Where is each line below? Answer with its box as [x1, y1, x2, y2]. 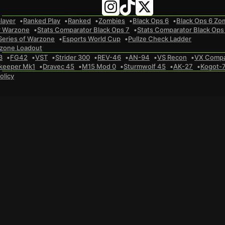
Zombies [98, 17, 125, 25]
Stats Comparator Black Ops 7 [37, 26, 130, 34]
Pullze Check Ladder [128, 35, 191, 43]
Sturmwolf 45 [124, 62, 166, 70]
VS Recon [157, 53, 187, 61]
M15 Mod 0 [82, 62, 116, 70]
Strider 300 [55, 53, 90, 61]
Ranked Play [23, 17, 60, 25]
